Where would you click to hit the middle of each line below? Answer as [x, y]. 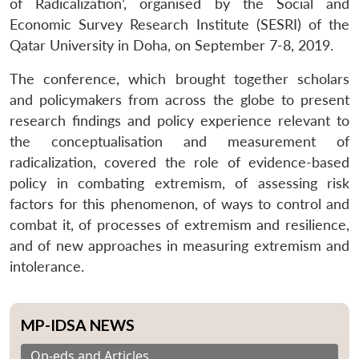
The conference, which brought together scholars [179, 79]
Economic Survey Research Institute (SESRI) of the [179, 24]
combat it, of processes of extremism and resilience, [179, 224]
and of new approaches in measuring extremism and [179, 245]
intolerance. [47, 266]
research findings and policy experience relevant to [179, 120]
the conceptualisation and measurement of [179, 141]
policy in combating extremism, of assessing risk [179, 183]
